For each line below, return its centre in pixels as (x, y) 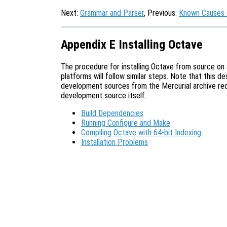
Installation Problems (115, 142)
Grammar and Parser (112, 13)
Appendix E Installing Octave (132, 44)
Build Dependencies (112, 113)
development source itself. (104, 95)
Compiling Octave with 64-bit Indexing (141, 132)
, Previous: (161, 13)
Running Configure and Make (126, 123)
